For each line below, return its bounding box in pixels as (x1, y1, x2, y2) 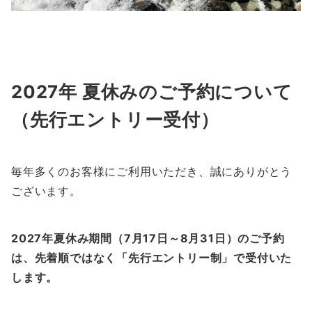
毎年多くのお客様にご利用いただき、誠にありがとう (11, 164, 292, 179)
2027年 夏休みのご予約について (11, 81, 292, 103)
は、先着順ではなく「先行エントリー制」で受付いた (11, 251, 292, 265)
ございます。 (11, 184, 81, 198)
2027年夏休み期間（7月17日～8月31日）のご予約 (11, 231, 285, 246)
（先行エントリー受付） (11, 109, 219, 131)
